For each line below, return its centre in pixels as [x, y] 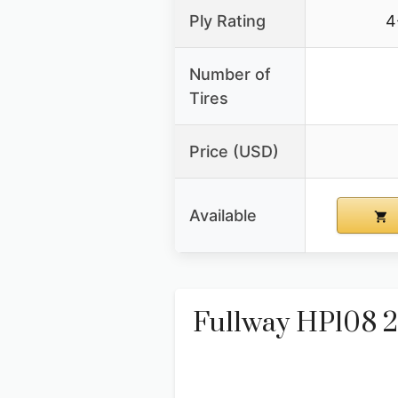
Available [223, 216]
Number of [230, 75]
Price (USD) [234, 152]
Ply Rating [227, 21]
